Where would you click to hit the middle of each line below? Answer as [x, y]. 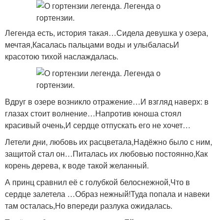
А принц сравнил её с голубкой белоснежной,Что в [97, 182]
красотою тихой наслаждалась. [62, 56]
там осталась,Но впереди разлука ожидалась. [89, 206]
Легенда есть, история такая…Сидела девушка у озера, [107, 33]
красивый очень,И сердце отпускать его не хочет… [98, 125]
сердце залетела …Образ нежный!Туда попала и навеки [107, 194]
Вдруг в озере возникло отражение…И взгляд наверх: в [107, 101]
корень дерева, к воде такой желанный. [77, 165]
